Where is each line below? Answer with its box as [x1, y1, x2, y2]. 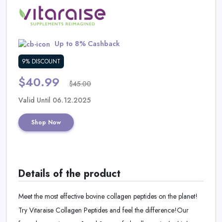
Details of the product [18, 166, 120, 181]
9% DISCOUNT [22, 57, 60, 66]
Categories [27, 44, 58, 54]
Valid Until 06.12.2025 [18, 95, 91, 106]
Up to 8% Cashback [53, 39, 120, 49]
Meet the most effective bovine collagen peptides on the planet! [18, 191, 198, 202]
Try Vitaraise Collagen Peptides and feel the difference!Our [18, 205, 189, 216]
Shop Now [31, 118, 61, 127]
